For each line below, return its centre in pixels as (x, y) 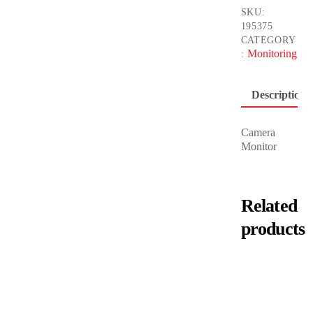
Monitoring (272, 54)
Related (269, 205)
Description (279, 94)
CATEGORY (268, 40)
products (273, 228)
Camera (258, 132)
